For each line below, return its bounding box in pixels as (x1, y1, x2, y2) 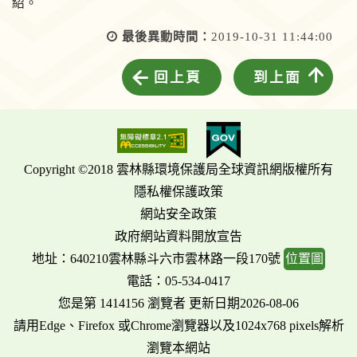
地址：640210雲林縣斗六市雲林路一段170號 (32, 252, 284, 266)
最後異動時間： (122, 29, 211, 43)
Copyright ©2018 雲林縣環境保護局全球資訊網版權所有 (24, 163, 333, 177)
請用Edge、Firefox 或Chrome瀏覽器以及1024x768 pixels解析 (13, 319, 344, 333)
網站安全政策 (140, 207, 217, 222)
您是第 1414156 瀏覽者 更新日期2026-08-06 (58, 296, 299, 311)
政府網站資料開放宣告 (115, 229, 242, 244)
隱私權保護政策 (134, 185, 223, 199)
